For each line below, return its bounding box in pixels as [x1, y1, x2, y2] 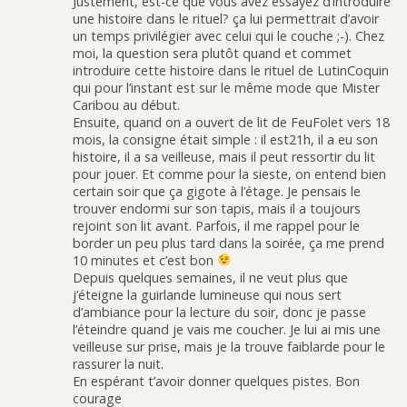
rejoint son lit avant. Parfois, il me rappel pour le [73, 217, 360, 235]
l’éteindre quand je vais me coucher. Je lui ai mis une [73, 321, 381, 339]
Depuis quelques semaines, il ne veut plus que [73, 269, 348, 287]
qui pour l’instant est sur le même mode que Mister [73, 79, 380, 97]
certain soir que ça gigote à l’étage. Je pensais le [73, 183, 361, 201]
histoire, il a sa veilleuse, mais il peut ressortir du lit [73, 148, 375, 166]
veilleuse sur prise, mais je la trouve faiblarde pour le [73, 338, 385, 356]
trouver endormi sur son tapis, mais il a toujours [73, 200, 361, 218]
